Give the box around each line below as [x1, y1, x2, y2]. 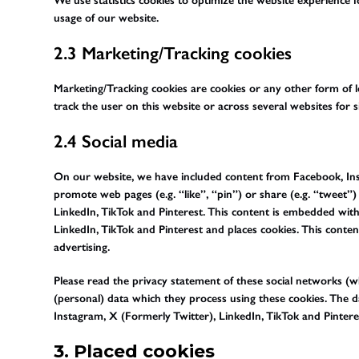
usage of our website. [54, 10, 159, 25]
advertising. [54, 240, 111, 254]
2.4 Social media [54, 130, 179, 152]
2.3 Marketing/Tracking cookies [54, 42, 292, 64]
